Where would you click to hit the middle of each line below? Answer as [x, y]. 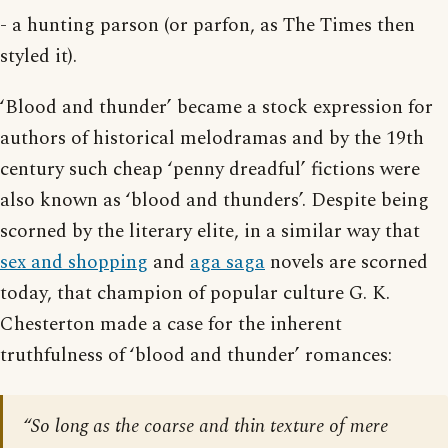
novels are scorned [346, 262]
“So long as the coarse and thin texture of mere [205, 426]
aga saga [227, 262]
